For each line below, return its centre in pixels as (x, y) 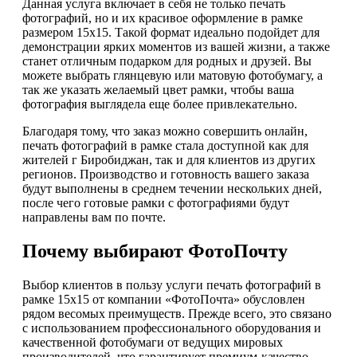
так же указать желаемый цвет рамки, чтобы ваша (158, 90)
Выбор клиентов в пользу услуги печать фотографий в (172, 285)
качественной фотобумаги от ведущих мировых (153, 343)
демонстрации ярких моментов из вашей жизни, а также (176, 47)
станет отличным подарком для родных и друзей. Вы (167, 61)
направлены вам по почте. (94, 218)
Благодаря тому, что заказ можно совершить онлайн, (165, 131)
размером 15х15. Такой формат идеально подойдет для (171, 33)
